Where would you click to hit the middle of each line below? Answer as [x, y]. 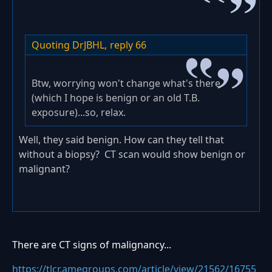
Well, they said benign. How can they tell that [121, 139]
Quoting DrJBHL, [69, 45]
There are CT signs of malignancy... [92, 244]
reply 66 [128, 45]
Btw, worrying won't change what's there [126, 83]
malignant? [44, 168]
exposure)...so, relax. [80, 112]
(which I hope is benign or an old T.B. [116, 97]
